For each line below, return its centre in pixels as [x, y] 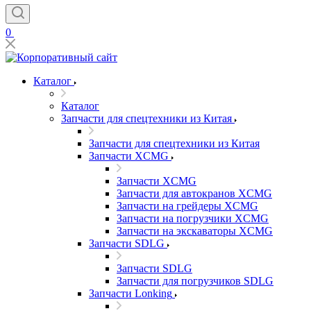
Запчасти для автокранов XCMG [194, 193]
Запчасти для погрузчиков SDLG [195, 281]
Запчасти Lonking [131, 293]
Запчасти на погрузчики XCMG [193, 218]
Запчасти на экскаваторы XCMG [195, 231]
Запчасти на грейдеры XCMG [187, 206]
